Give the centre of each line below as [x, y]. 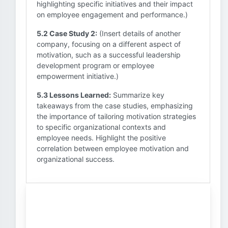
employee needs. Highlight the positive [101, 138]
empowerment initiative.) [78, 76]
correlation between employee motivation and [113, 148]
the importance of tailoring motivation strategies [116, 116]
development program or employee [95, 65]
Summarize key [138, 95]
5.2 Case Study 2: [67, 33]
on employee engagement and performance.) [112, 15]
